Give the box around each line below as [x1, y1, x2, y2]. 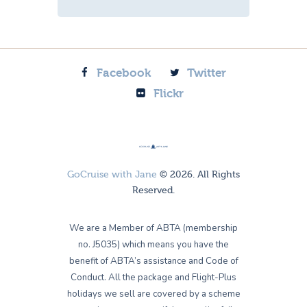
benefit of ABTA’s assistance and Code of [69, 255, 238, 268]
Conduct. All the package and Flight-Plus [71, 271, 236, 284]
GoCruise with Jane [67, 169, 157, 181]
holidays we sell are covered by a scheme [66, 288, 241, 301]
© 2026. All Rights [157, 169, 240, 181]
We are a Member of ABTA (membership [69, 222, 238, 235]
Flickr [153, 86, 184, 100]
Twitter [187, 66, 226, 79]
